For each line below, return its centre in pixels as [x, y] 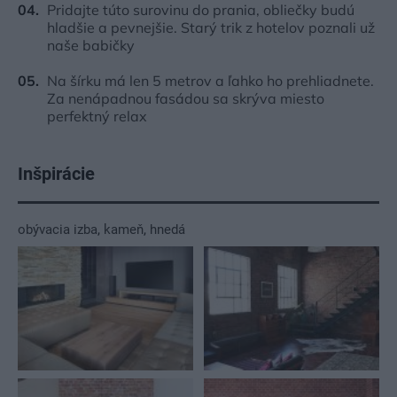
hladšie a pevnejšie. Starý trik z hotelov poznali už [211, 27]
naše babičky [91, 45]
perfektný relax [97, 116]
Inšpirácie [56, 173]
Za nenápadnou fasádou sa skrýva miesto [186, 98]
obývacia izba [58, 229]
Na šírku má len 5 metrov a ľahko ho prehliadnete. [210, 80]
